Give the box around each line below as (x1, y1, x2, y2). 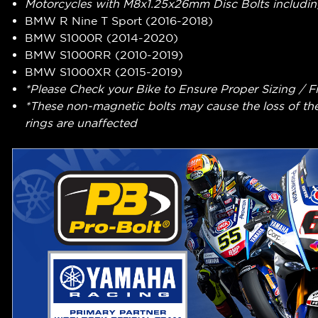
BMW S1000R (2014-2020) (25, 31, 179, 45)
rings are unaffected (25, 116, 138, 130)
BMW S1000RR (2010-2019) (25, 48, 184, 62)
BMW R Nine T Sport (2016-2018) (25, 14, 214, 28)
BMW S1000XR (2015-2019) (25, 65, 183, 79)
